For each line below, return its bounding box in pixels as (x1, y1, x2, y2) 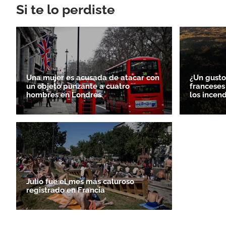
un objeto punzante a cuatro (26, 81, 130, 91)
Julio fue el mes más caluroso (26, 177, 134, 186)
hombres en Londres (26, 90, 101, 99)
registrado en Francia (26, 185, 105, 195)
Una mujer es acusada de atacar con (26, 73, 159, 82)
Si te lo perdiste (16, 2, 115, 17)
